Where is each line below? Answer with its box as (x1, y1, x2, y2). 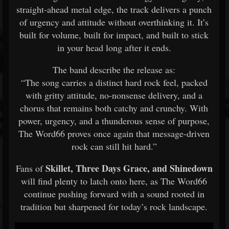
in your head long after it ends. (57, 41, 171, 54)
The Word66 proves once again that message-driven (18, 127, 210, 140)
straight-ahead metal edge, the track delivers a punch (16, 3, 212, 15)
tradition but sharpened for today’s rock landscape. (20, 200, 208, 213)
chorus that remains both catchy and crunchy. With (20, 101, 208, 114)
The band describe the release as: (53, 63, 175, 76)
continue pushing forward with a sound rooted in (24, 187, 204, 200)
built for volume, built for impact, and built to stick (19, 28, 209, 41)
